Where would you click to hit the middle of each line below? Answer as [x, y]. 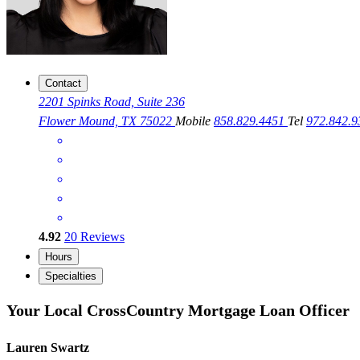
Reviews [101, 237]
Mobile [194, 121]
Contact [63, 84]
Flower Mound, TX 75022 [107, 121]
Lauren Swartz [48, 348]
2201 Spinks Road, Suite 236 [112, 102]
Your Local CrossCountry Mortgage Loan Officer [178, 310]
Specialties [71, 276]
